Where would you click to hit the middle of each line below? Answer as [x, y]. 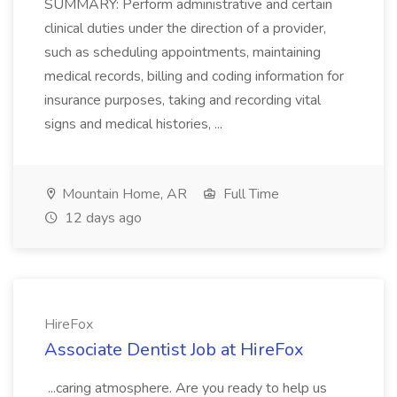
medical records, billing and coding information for [194, 76]
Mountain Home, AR [123, 194]
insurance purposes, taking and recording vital [183, 100]
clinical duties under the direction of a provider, [185, 28]
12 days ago [101, 218]
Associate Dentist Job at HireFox [174, 350]
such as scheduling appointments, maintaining [183, 52]
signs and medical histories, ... [133, 124]
